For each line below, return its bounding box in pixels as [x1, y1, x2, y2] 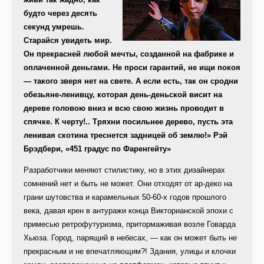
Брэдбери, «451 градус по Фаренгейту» [24, 144, 171, 154]
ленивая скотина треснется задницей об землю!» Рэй [24, 131, 227, 140]
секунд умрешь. [24, 22, 84, 32]
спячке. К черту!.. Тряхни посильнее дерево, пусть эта [24, 117, 233, 127]
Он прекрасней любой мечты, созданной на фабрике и [24, 49, 234, 59]
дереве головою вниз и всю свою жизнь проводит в [24, 104, 224, 113]
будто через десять [24, 9, 97, 18]
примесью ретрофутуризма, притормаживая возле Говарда [24, 220, 236, 229]
